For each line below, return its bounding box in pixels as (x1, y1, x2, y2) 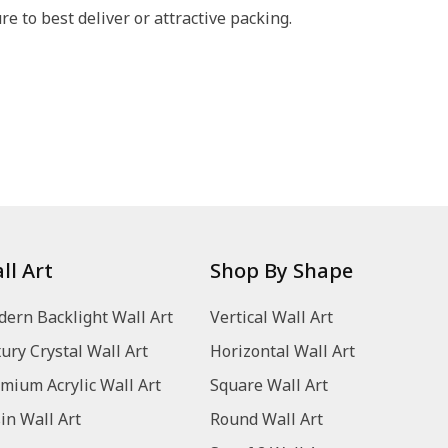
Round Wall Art (210, 408, 324, 431)
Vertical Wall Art (210, 306, 334, 329)
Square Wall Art (210, 374, 329, 397)
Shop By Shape (210, 257, 354, 285)
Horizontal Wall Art (210, 340, 356, 363)
